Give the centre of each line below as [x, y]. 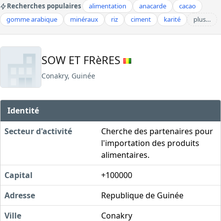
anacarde [153, 6]
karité [172, 19]
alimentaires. [125, 155]
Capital [18, 175]
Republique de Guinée [142, 195]
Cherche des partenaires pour [157, 131]
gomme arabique [32, 19]
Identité [23, 110]
